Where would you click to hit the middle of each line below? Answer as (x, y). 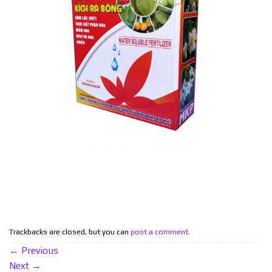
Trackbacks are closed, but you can (70, 231)
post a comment (159, 231)
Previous (39, 251)
